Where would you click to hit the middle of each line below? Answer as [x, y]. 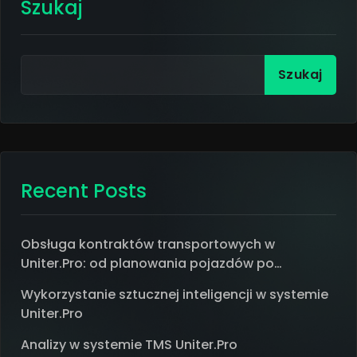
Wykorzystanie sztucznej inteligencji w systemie [175, 294]
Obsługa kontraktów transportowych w [148, 244]
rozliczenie [55, 282]
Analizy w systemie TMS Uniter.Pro [129, 345]
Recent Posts [84, 191]
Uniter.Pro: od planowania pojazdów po [147, 263]
